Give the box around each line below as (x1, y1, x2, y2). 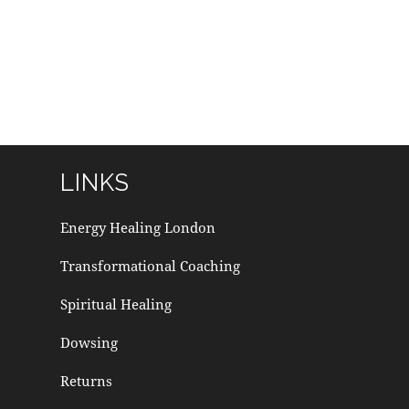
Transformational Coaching (59, 256, 240, 275)
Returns (59, 371, 112, 390)
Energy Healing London (59, 217, 215, 236)
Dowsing (59, 332, 118, 351)
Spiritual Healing (59, 294, 172, 313)
